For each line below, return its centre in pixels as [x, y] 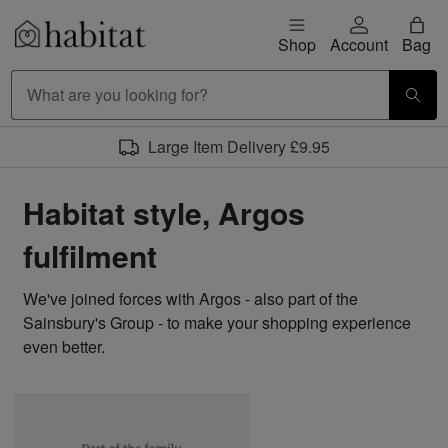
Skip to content [78, 42]
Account [359, 44]
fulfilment [90, 255]
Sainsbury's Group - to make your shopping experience [217, 322]
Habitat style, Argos [164, 212]
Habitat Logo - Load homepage [124, 55]
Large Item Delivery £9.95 [239, 146]
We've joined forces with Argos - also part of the [190, 298]
